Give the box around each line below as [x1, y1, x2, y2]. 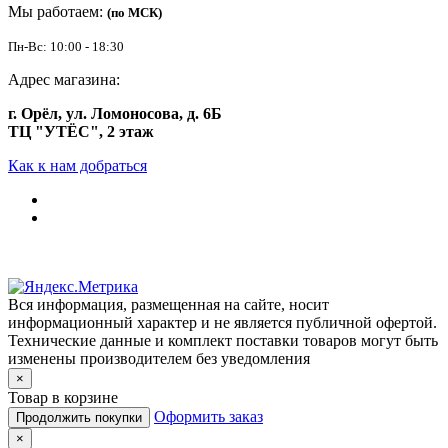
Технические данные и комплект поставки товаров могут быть [8, 332, 438, 350]
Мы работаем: [8, 3, 107, 21]
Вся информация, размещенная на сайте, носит [8, 296, 329, 314]
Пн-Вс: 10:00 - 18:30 [8, 39, 124, 55]
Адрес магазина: [8, 71, 120, 89]
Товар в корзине [8, 389, 118, 407]
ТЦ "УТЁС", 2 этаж [8, 123, 154, 141]
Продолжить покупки [16, 410, 142, 426]
